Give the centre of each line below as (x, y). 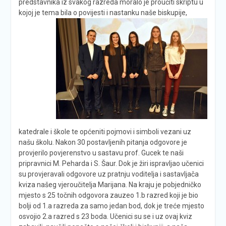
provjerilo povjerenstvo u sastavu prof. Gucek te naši (101, 153)
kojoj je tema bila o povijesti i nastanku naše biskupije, (103, 12)
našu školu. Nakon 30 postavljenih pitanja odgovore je (103, 142)
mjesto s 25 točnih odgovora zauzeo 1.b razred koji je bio (108, 195)
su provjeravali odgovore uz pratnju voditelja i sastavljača (108, 174)
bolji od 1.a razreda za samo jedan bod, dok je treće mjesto (111, 206)
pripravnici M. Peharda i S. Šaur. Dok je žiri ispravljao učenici (111, 163)
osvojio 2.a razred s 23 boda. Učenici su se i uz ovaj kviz (105, 216)
